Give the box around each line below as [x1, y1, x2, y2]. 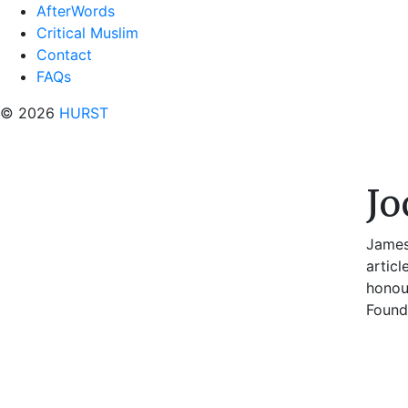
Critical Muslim [36, 24, 138, 42]
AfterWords [36, 2, 115, 20]
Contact [36, 46, 92, 64]
